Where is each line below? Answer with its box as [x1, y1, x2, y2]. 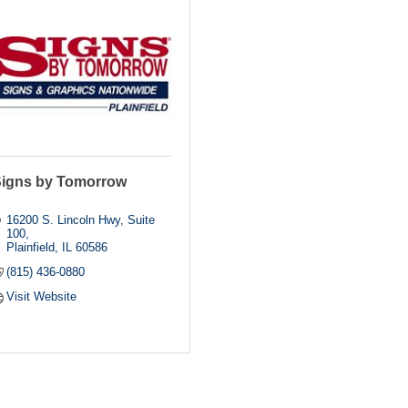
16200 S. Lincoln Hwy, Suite [6, 212, 156, 227]
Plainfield [6, 240, 56, 254]
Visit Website [6, 289, 77, 303]
